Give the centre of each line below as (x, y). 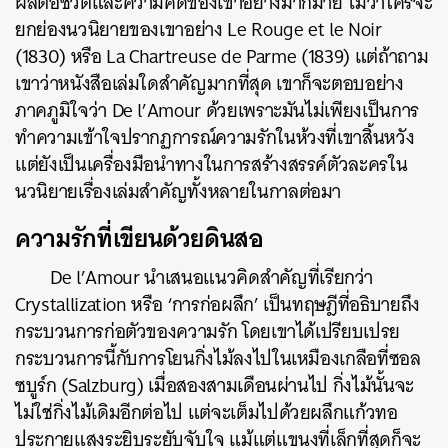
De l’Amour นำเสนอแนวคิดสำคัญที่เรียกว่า (212, 278)
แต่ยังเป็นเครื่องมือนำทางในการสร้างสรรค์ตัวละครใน (211, 165)
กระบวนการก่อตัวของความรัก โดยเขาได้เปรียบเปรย (207, 332)
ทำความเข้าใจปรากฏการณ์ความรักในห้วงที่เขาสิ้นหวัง (215, 138)
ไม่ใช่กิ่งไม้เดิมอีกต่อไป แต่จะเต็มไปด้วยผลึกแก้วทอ (206, 413)
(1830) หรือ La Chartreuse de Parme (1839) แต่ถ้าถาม (222, 57)
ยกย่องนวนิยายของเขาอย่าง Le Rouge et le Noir (198, 30)
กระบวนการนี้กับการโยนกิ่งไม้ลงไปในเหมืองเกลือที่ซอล (218, 359)
